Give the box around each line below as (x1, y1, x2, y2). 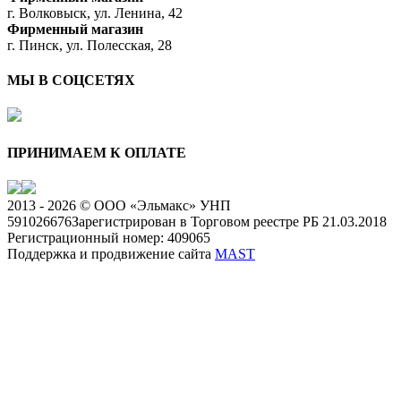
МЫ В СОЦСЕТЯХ (7, 73, 135, 89)
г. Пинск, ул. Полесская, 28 (7, 37, 172, 53)
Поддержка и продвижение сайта (7, 245, 215, 261)
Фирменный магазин (7, 21, 143, 37)
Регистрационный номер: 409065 (7, 229, 210, 245)
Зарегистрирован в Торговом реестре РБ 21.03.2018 (72, 213, 387, 229)
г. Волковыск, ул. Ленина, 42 (7, 4, 183, 21)
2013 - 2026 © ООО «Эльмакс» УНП (7, 197, 231, 213)
